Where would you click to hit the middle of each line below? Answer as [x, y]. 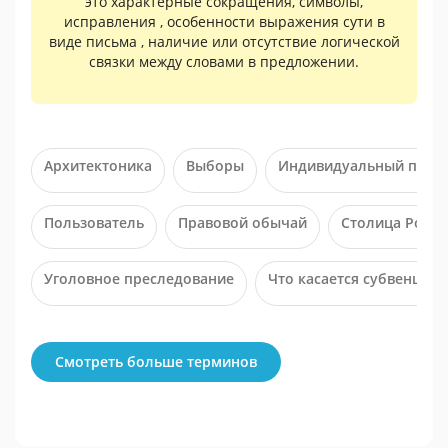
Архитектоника [98, 165]
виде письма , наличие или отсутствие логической [224, 41]
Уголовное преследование [139, 279]
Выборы [215, 165]
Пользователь [94, 222]
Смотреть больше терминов [156, 361]
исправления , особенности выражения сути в [224, 21]
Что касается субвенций [353, 279]
